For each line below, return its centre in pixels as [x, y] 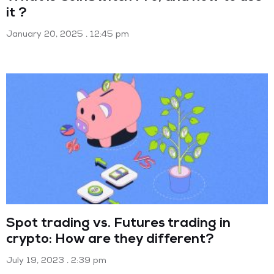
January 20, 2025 [46, 35]
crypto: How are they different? [110, 240]
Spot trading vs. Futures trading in [119, 224]
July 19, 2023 [36, 261]
